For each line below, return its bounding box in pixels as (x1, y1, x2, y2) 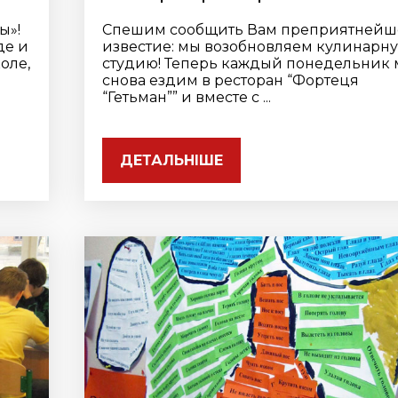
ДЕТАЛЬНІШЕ (120, 152, 224, 169)
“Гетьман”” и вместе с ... (102, 89, 272, 106)
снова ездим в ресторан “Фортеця (102, 72, 360, 89)
